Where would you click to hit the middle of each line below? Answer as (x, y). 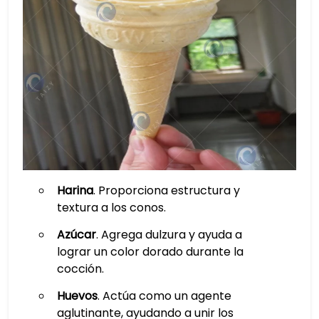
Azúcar (76, 235)
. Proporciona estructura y (166, 190)
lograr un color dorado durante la (150, 252)
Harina (75, 190)
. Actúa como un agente (164, 296)
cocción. (80, 269)
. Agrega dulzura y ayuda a (169, 235)
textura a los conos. (111, 208)
